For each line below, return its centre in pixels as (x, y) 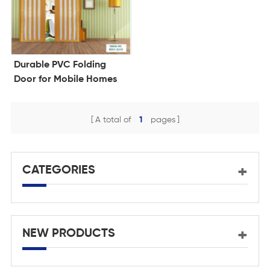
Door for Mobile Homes (65, 80)
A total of (114, 120)
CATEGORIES (58, 171)
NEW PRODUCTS (68, 234)
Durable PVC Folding (60, 65)
